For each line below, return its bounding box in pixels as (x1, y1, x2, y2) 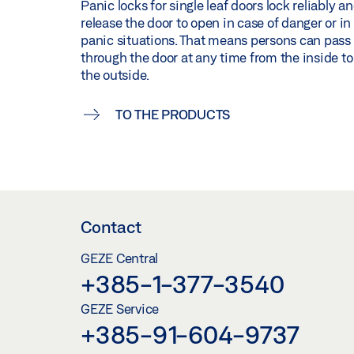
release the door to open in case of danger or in (81, 14, 351, 30)
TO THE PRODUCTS (115, 106, 230, 122)
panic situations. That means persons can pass (81, 32, 351, 47)
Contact (81, 217, 141, 237)
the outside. (81, 66, 149, 82)
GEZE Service (81, 301, 159, 317)
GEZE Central (81, 250, 158, 266)
